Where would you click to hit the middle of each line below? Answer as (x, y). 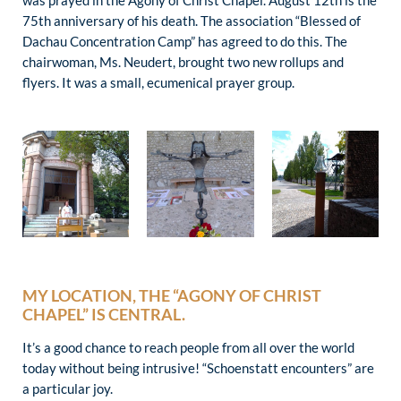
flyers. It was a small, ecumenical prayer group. (158, 83)
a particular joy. (68, 389)
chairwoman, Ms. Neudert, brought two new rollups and (183, 62)
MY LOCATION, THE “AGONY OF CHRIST (172, 296)
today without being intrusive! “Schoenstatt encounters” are (198, 368)
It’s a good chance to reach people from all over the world (188, 348)
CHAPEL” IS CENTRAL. (104, 315)
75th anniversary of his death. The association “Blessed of (192, 21)
